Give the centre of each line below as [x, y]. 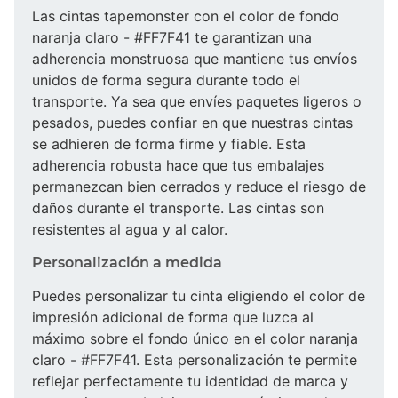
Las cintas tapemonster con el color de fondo [186, 16]
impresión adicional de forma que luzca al [173, 317]
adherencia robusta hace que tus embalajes [178, 165]
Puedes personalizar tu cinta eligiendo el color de [199, 295]
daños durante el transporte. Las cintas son [178, 207]
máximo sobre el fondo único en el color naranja [195, 338]
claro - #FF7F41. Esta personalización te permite [195, 359]
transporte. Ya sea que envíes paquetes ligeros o [197, 101]
